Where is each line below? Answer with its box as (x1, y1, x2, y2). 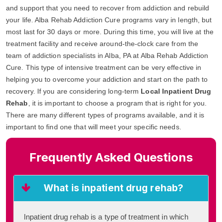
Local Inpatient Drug (141, 87, 212, 95)
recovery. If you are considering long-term (6, 87, 141, 95)
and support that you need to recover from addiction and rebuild (6, 3, 210, 12)
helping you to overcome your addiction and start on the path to (6, 75, 208, 83)
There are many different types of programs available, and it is (6, 111, 205, 119)
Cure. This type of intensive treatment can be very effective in (6, 63, 202, 71)
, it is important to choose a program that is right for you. (28, 99, 207, 107)
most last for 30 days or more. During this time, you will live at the (6, 27, 214, 36)
